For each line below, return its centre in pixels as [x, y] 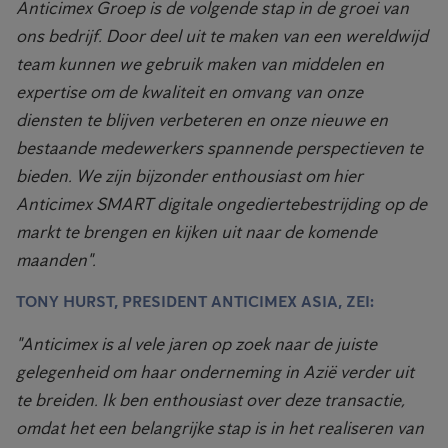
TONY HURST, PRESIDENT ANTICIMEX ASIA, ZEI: [195, 301]
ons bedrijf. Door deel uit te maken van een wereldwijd [222, 35]
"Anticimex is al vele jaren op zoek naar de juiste [196, 343]
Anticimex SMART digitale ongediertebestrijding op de [221, 203]
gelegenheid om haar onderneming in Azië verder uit [215, 371]
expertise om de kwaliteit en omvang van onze [189, 91]
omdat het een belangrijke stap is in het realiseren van [220, 427]
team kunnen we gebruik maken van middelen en [200, 63]
